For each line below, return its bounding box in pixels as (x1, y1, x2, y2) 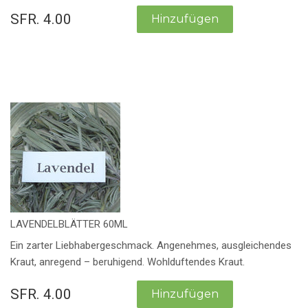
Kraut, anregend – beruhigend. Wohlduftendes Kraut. (10, 255, 245, 268)
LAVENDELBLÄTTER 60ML (10, 218, 128, 231)
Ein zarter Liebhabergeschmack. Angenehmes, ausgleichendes (10, 239, 291, 252)
